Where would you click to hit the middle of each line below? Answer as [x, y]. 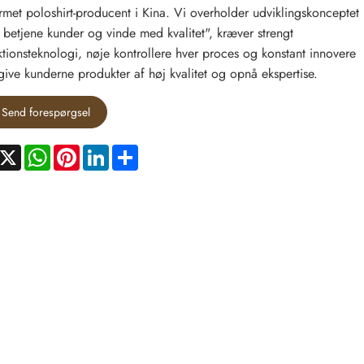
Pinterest [102, 151]
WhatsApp [79, 151]
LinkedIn [131, 151]
